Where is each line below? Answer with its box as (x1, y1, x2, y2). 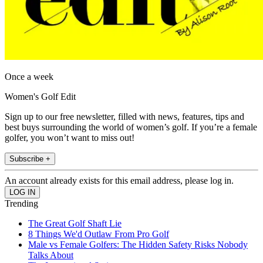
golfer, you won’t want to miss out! (5, 133, 134, 143)
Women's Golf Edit (5, 92, 76, 102)
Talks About (28, 250, 73, 261)
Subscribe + (9, 154, 50, 164)
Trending (5, 198, 38, 209)
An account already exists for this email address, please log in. (5, 176, 234, 186)
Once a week (5, 72, 53, 82)
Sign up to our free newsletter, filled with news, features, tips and (5, 112, 244, 122)
